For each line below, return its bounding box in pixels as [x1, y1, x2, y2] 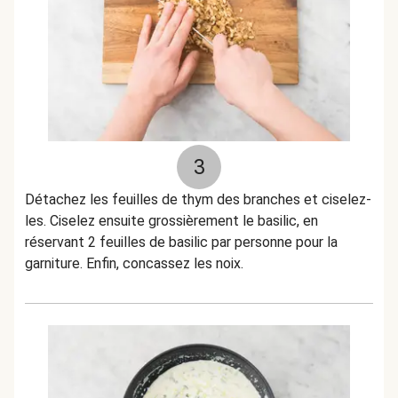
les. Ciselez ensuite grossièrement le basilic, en [25, 212, 318, 229]
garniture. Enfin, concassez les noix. [25, 255, 243, 272]
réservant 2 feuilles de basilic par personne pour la [25, 234, 338, 251]
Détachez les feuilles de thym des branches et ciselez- [25, 191, 371, 208]
